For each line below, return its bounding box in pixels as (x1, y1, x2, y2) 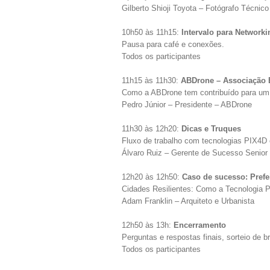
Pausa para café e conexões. (122, 40, 224, 49)
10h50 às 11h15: (122, 28, 181, 37)
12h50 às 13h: (122, 221, 174, 230)
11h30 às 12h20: (122, 124, 181, 133)
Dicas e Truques (181, 124, 241, 133)
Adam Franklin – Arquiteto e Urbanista (122, 196, 254, 206)
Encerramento (174, 221, 226, 230)
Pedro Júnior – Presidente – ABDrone (122, 100, 252, 109)
